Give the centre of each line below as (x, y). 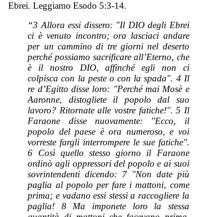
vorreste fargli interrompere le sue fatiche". (108, 142)
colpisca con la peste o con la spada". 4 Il (108, 78)
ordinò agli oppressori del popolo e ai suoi (108, 164)
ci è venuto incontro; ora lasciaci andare (108, 36)
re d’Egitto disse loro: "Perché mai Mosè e (108, 89)
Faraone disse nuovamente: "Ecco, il (108, 121)
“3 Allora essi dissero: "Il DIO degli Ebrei (108, 25)
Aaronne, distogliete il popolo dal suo (108, 100)
